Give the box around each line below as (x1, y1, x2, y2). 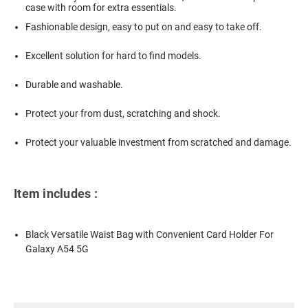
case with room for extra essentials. (25, 2, 177, 14)
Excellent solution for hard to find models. (25, 50, 202, 62)
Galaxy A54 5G (25, 243, 89, 254)
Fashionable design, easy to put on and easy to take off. (25, 21, 263, 33)
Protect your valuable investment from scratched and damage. (25, 137, 292, 148)
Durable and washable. (25, 79, 124, 91)
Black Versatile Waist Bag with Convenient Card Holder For (25, 228, 274, 240)
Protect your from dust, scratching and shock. (25, 108, 221, 120)
